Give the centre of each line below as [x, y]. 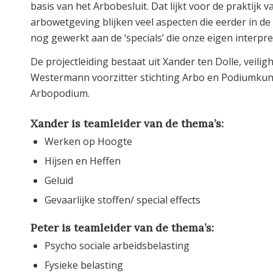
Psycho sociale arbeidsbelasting [117, 246]
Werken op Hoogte [88, 142]
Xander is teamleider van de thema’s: [127, 124]
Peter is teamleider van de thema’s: [122, 228]
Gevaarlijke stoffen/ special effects [122, 200]
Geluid [59, 181]
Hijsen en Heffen [83, 161]
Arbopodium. [60, 94]
